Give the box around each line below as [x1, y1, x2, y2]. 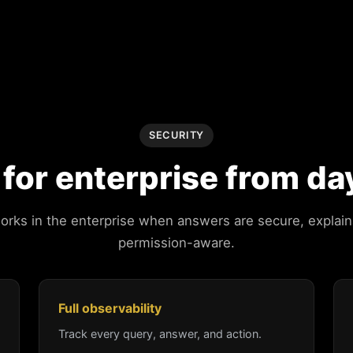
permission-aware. [118, 235, 235, 251]
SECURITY [148, 128, 205, 141]
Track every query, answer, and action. [58, 327, 262, 341]
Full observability [58, 300, 162, 317]
